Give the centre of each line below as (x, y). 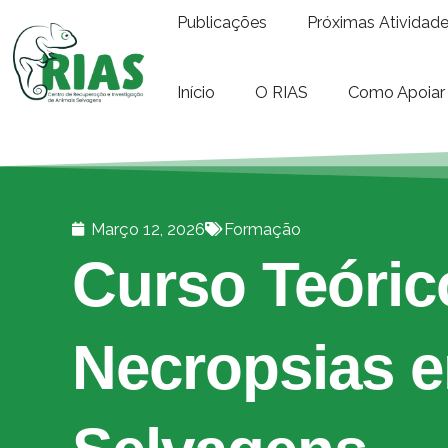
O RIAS (282, 92)
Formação (262, 229)
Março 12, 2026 (148, 229)
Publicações (222, 22)
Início (196, 92)
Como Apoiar (397, 92)
